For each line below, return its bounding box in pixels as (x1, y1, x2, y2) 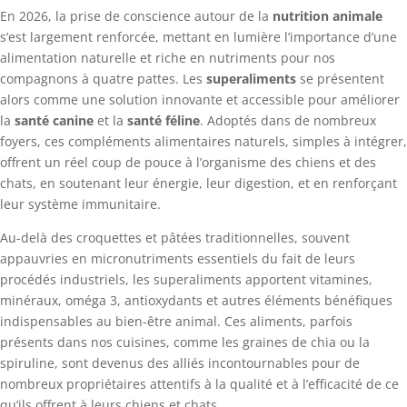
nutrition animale (273, 6, 382, 25)
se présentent (296, 69, 384, 87)
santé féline (127, 111, 200, 129)
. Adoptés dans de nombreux (200, 111, 376, 129)
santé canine (15, 111, 94, 129)
